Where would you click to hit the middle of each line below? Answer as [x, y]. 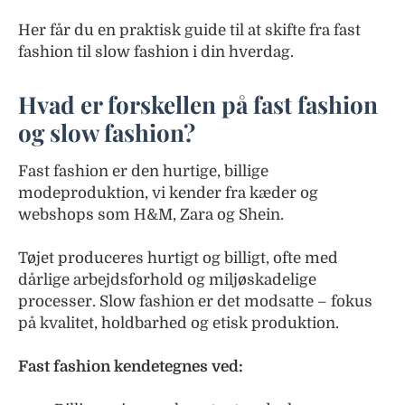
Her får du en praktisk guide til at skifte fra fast [189, 30]
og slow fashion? [107, 132]
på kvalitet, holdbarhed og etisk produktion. [179, 323]
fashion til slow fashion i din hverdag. [156, 52]
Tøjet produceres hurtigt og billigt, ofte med [178, 258]
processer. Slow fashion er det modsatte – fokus [195, 301]
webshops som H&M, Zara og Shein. [151, 215]
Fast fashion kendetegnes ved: [131, 367]
